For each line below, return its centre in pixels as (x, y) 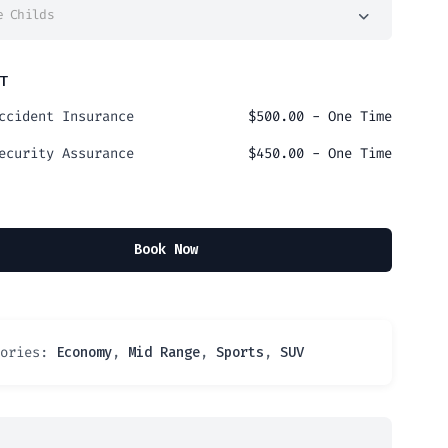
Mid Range (164, 353)
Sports (240, 353)
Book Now (166, 250)
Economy (84, 353)
